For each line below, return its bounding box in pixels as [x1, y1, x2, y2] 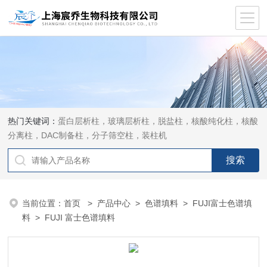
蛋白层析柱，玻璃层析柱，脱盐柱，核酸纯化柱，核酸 [58, 116, 259, 126]
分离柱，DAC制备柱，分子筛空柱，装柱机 [8, 131, 167, 140]
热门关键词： [8, 116, 58, 126]
